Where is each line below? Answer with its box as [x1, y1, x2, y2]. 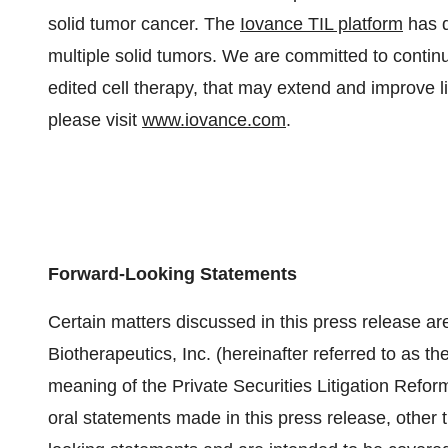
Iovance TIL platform [240, 14, 403, 34]
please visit [48, 110, 142, 130]
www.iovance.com [142, 110, 286, 130]
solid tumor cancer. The [48, 14, 240, 34]
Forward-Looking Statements [48, 264, 297, 284]
